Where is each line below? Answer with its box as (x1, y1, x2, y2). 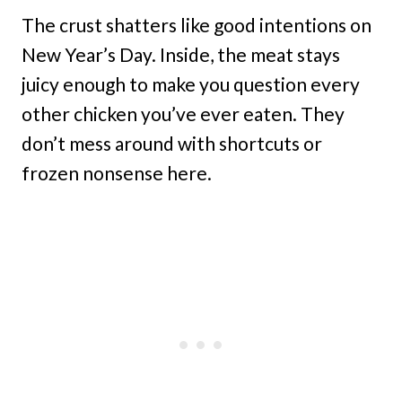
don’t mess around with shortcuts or (22, 132, 322, 154)
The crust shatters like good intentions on (22, 13, 371, 36)
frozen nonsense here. (22, 162, 212, 184)
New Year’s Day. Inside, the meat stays (22, 43, 340, 66)
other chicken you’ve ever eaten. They (22, 102, 345, 125)
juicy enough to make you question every (22, 73, 360, 95)
